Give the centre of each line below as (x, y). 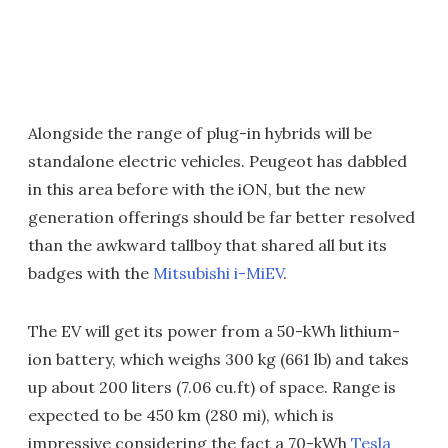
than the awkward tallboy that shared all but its (207, 245)
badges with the (90, 273)
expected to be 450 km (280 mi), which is (181, 415)
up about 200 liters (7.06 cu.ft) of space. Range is (212, 387)
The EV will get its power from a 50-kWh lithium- (214, 331)
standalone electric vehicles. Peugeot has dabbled (217, 161)
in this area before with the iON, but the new (197, 189)
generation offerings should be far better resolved (221, 217)
